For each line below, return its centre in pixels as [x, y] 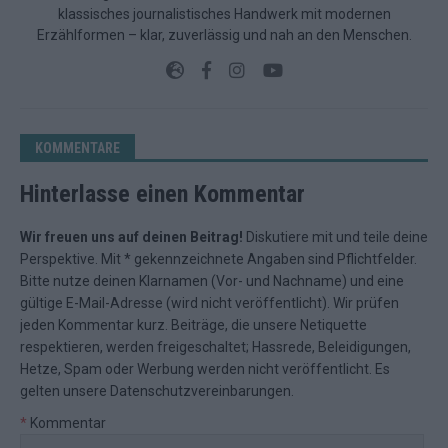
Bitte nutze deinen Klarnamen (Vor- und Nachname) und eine [212, 281]
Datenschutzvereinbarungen [200, 391]
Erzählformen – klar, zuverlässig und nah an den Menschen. [224, 35]
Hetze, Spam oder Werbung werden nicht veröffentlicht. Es [205, 369]
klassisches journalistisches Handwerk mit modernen [224, 14]
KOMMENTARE [77, 148]
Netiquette [333, 325]
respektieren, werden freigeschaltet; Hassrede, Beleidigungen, [215, 347]
